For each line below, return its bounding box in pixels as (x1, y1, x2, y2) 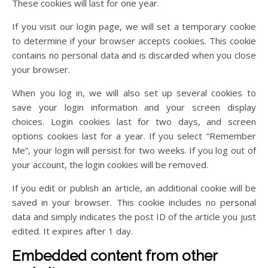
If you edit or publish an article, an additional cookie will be (12, 182, 256, 194)
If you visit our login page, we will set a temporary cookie (12, 20, 256, 33)
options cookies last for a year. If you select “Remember (12, 130, 256, 142)
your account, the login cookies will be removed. (12, 159, 209, 171)
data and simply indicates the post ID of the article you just (12, 211, 256, 223)
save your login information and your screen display (12, 101, 256, 114)
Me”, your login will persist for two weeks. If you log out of (12, 144, 256, 157)
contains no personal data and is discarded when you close (12, 49, 256, 62)
